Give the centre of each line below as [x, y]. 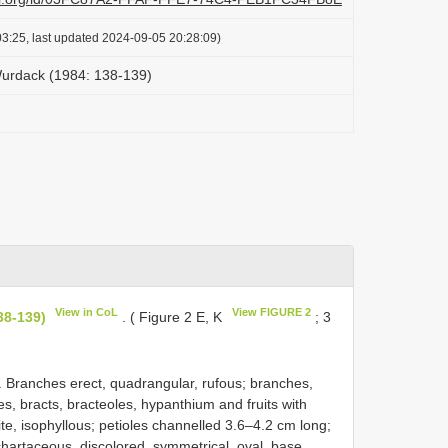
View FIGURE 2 [271, 312]
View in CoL [87, 312]
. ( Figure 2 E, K [172, 316]
